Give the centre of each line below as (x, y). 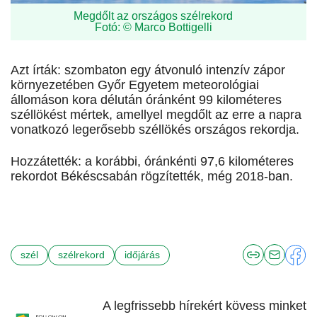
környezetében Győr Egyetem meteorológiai (135, 85)
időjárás (142, 254)
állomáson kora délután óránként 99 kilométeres (146, 100)
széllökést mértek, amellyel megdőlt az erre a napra (156, 115)
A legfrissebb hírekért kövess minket (204, 306)
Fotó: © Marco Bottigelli (153, 27)
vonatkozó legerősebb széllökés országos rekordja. (155, 130)
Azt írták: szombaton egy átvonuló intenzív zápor (148, 70)
